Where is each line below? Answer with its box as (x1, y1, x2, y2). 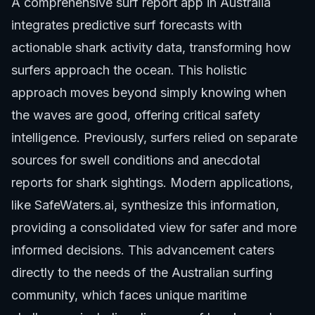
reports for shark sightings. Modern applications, (11, 174, 293, 190)
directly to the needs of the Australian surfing (11, 264, 273, 280)
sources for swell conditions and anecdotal (11, 152, 260, 167)
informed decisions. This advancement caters (11, 242, 274, 257)
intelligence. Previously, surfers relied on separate (11, 129, 297, 145)
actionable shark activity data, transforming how (11, 39, 291, 55)
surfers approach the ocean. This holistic (11, 62, 247, 77)
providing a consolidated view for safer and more (11, 219, 297, 235)
